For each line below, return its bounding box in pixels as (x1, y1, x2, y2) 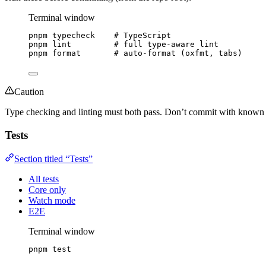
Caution (14, 87, 44, 97)
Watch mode (28, 195, 75, 206)
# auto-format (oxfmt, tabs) (114, 49, 242, 58)
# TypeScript (114, 31, 171, 40)
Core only (28, 185, 66, 195)
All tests (28, 174, 59, 185)
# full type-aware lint (114, 40, 218, 49)
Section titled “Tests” (14, 154, 93, 164)
